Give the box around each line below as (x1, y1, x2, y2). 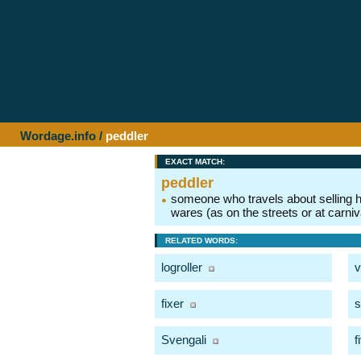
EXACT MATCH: (165, 157, 225, 166)
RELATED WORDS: (165, 236, 238, 245)
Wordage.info (20, 129, 96, 143)
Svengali (161, 333, 206, 347)
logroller (161, 260, 202, 274)
